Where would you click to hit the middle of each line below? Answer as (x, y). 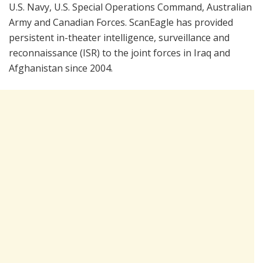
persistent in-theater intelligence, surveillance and (119, 37)
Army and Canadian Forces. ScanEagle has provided (121, 22)
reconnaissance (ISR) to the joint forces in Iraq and (119, 53)
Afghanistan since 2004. (61, 68)
